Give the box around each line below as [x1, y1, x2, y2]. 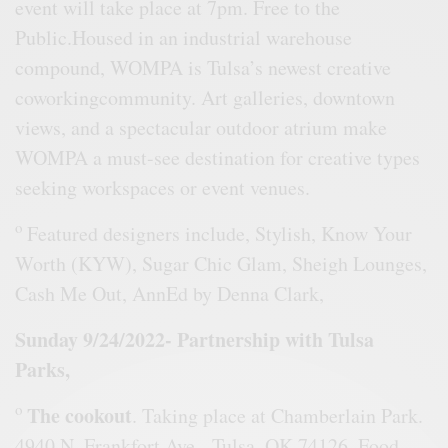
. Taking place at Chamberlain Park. [132, 401, 424, 429]
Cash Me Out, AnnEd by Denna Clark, [15, 279, 325, 307]
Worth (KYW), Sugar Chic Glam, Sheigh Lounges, [15, 249, 428, 277]
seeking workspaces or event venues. [15, 173, 311, 201]
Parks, [15, 354, 78, 384]
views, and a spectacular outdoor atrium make [15, 113, 388, 141]
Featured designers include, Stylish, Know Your [27, 219, 413, 247]
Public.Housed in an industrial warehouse [15, 23, 353, 51]
